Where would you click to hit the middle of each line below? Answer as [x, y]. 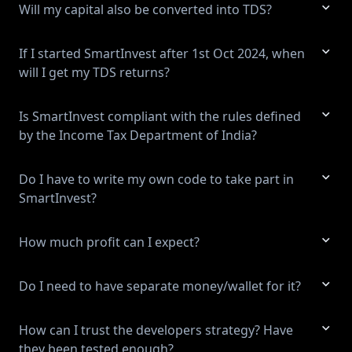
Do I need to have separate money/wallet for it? [160, 286]
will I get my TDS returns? [94, 72]
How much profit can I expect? [109, 242]
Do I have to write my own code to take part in [156, 179]
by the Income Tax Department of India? [138, 135]
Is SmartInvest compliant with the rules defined [160, 116]
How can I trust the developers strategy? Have [156, 330]
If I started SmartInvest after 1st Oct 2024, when [162, 53]
